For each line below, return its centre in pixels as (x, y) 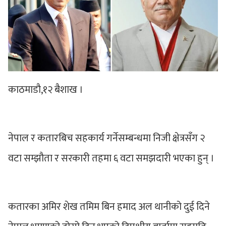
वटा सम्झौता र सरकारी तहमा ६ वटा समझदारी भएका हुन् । (111, 158)
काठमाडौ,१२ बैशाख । (46, 90)
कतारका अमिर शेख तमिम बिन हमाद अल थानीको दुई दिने (109, 207)
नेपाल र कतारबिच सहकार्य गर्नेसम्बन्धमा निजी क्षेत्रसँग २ (106, 138)
